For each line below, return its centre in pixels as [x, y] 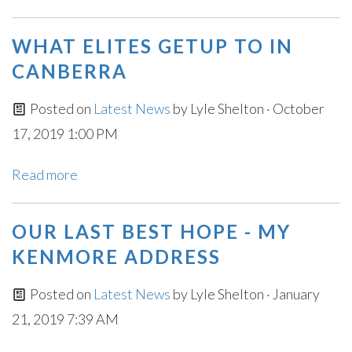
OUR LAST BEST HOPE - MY [151, 231]
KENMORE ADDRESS [116, 257]
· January [291, 294]
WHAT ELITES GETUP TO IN [152, 46]
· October [294, 108]
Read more [45, 174]
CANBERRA [70, 71]
